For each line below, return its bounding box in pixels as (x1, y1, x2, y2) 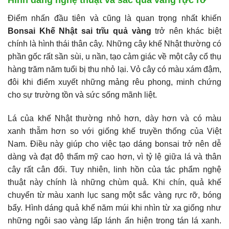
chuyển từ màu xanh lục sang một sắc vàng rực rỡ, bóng (8, 190, 221, 199)
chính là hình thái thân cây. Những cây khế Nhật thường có (8, 39, 221, 48)
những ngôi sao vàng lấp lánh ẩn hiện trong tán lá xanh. (8, 216, 221, 225)
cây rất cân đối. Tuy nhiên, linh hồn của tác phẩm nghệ (8, 165, 221, 174)
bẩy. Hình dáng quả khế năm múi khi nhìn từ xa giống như (8, 203, 221, 212)
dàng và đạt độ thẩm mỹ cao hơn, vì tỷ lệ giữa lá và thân (8, 152, 221, 161)
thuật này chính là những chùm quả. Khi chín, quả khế (8, 177, 221, 187)
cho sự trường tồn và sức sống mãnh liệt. (8, 90, 157, 99)
